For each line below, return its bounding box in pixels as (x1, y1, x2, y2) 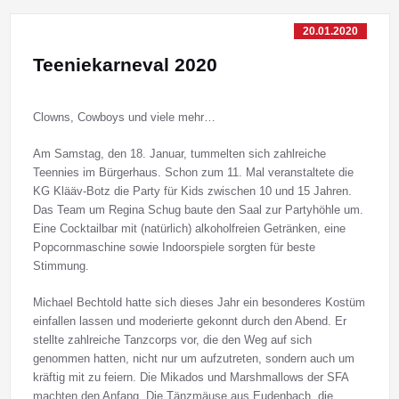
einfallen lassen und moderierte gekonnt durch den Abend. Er (32, 314, 346, 329)
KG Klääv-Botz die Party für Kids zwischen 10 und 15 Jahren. (32, 184, 352, 199)
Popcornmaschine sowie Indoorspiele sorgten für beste (32, 240, 315, 255)
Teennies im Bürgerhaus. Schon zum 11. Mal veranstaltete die (32, 166, 354, 180)
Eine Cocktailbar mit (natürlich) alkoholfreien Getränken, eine (32, 222, 346, 236)
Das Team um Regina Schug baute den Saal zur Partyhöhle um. (32, 203, 363, 217)
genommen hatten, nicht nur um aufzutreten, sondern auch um (32, 352, 354, 366)
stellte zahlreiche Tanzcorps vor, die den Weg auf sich (32, 333, 312, 347)
